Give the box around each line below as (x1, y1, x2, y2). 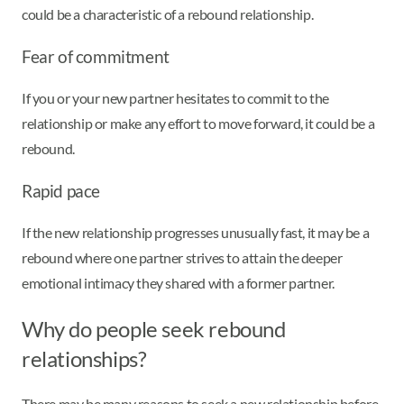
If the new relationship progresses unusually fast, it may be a (22, 223, 370, 241)
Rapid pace (22, 180, 100, 201)
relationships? (22, 344, 147, 372)
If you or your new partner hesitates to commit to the (22, 88, 329, 106)
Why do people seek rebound (22, 315, 286, 342)
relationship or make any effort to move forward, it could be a (22, 114, 375, 132)
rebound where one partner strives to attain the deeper (22, 248, 343, 266)
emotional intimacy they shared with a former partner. (22, 273, 337, 291)
